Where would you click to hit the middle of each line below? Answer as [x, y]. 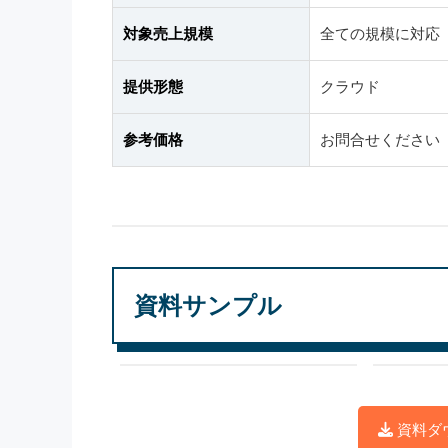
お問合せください [380, 139]
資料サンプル [208, 305]
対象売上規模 [168, 33]
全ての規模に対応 [380, 33]
